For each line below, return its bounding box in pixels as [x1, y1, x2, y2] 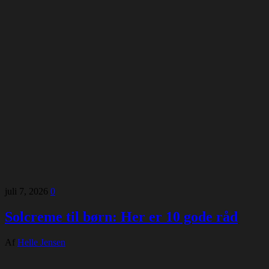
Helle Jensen [17, 237, 65, 247]
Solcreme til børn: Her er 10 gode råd [5, 208, 238, 225]
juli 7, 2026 [5, 186, 50, 196]
